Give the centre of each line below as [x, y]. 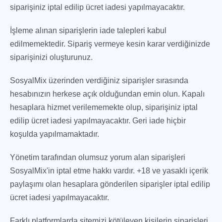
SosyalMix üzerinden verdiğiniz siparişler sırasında [99, 81]
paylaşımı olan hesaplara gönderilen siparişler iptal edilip [110, 184]
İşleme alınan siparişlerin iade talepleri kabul [88, 30]
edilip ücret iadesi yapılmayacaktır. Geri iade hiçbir [98, 121]
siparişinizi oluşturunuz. [51, 57]
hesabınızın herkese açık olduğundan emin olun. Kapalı [107, 94]
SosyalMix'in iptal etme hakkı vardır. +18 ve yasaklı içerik [109, 171]
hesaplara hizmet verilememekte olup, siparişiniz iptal [104, 107]
